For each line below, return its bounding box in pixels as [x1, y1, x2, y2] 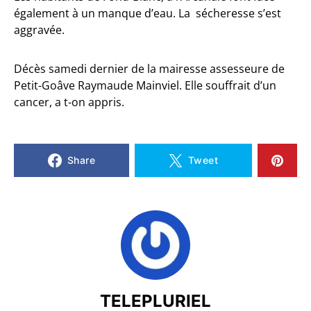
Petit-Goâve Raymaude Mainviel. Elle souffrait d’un [14, 78, 276, 93]
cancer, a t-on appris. [14, 94, 124, 110]
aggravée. [14, 22, 73, 37]
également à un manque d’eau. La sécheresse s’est [14, 6, 281, 21]
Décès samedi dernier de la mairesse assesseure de [14, 61, 285, 76]
